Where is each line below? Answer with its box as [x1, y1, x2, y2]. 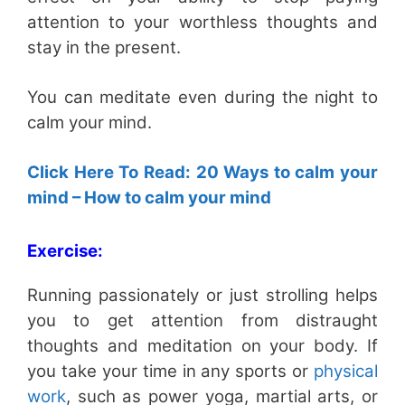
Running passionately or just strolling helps [27, 284, 378, 306]
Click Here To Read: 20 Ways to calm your [27, 161, 378, 183]
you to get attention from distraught [27, 309, 378, 331]
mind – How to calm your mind [27, 186, 271, 208]
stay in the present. [27, 36, 181, 58]
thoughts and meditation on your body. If [27, 334, 378, 356]
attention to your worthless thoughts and [27, 11, 378, 33]
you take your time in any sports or [27, 360, 314, 381]
